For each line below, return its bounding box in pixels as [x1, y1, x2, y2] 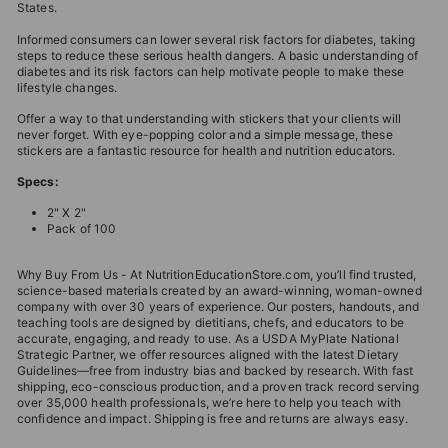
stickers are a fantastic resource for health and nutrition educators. [17, 142, 396, 158]
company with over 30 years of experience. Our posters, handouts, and [17, 298, 420, 314]
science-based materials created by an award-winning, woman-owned [17, 282, 422, 298]
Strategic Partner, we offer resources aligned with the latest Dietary [17, 346, 400, 362]
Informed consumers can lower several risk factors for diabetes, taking [17, 31, 416, 47]
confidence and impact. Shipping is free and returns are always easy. [17, 410, 409, 426]
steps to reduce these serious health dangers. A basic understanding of [17, 47, 419, 63]
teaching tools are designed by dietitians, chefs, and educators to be [17, 314, 405, 330]
